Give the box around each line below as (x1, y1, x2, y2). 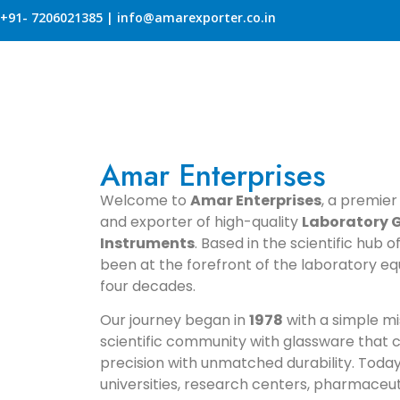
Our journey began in (100, 310, 249, 331)
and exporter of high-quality (100, 212, 302, 232)
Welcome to (100, 190, 190, 211)
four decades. (100, 276, 196, 296)
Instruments (100, 233, 195, 254)
